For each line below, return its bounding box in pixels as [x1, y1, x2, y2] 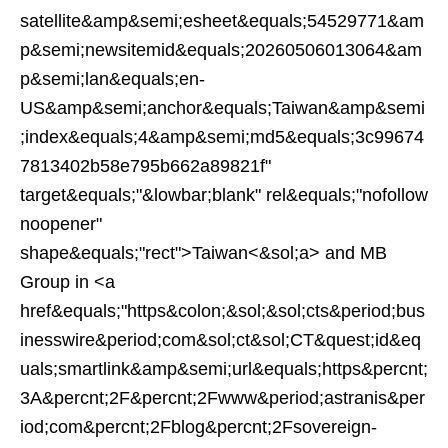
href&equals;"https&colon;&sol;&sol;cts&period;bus [20, 301, 425, 321]
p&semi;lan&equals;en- [20, 69, 205, 89]
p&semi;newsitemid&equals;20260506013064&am [20, 40, 422, 60]
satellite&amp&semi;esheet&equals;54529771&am [20, 11, 424, 31]
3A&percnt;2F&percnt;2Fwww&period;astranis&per [20, 388, 425, 408]
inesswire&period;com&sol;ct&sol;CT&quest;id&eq [20, 330, 421, 350]
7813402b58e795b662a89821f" [20, 156, 271, 176]
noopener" [20, 214, 102, 234]
